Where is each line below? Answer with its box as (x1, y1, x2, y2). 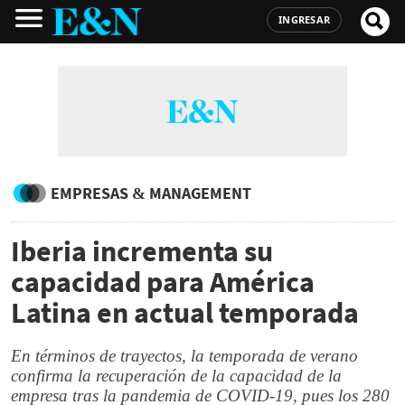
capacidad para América (11, 264, 315, 300)
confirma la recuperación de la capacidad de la (11, 366, 342, 385)
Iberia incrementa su (11, 233, 273, 269)
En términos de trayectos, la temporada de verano (11, 346, 358, 365)
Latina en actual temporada (11, 295, 359, 331)
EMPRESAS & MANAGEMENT (51, 183, 251, 203)
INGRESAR (278, 13, 330, 26)
